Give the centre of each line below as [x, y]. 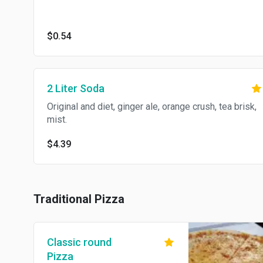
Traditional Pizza [79, 199]
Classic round [79, 242]
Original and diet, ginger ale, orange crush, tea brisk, [152, 107]
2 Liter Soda [76, 88]
